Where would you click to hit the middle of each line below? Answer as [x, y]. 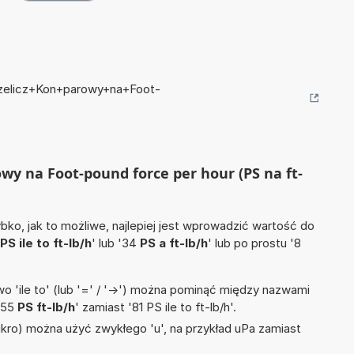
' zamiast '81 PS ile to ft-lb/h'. [156, 307]
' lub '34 [116, 243]
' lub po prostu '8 [254, 243]
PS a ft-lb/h [174, 243]
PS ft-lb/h [46, 307]
